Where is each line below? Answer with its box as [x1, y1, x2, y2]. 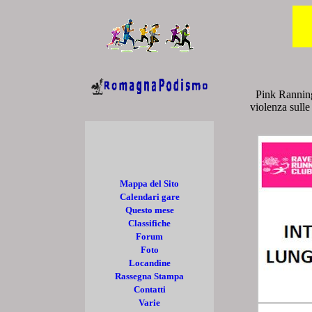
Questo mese [125, 205, 174, 215]
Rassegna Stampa [115, 271, 184, 281]
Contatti [133, 284, 166, 295]
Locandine [128, 258, 171, 268]
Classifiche [128, 218, 171, 228]
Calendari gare [119, 192, 180, 202]
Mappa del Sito [120, 178, 179, 189]
